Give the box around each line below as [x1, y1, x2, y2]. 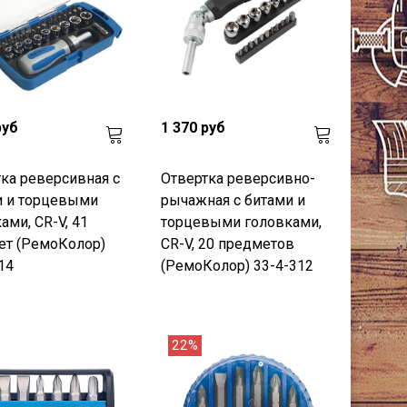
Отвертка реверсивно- [161, 170, 316, 188]
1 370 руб [161, 119, 226, 137]
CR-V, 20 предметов [161, 235, 295, 253]
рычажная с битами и [161, 192, 306, 210]
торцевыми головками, [161, 213, 323, 232]
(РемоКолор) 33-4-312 [161, 257, 314, 275]
